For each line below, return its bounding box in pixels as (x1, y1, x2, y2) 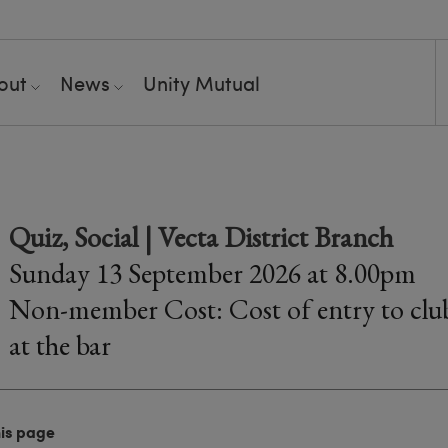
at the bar (9, 327, 111, 363)
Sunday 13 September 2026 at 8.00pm (9, 255, 416, 291)
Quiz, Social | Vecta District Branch (9, 219, 393, 255)
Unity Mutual (143, 69, 260, 96)
